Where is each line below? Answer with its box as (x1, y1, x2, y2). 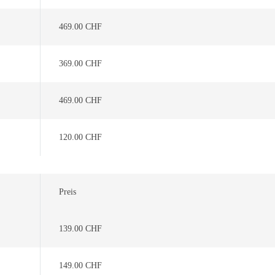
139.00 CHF (59, 224, 102, 233)
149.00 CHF (59, 261, 102, 270)
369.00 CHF (59, 59, 102, 68)
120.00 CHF (59, 133, 102, 142)
